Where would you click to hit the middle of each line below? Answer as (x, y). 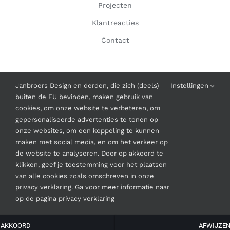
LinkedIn (155, 193)
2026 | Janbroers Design (134, 166)
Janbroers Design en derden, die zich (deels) (87, 85)
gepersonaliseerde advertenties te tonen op (87, 119)
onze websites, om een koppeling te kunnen (87, 131)
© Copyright (79, 166)
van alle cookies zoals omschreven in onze (85, 176)
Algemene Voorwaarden (115, 101)
